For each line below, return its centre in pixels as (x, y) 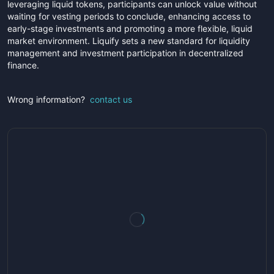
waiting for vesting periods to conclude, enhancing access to (129, 16)
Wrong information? (46, 99)
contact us (111, 99)
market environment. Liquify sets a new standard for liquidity (129, 41)
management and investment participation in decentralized (125, 53)
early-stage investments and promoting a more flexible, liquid (130, 28)
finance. (23, 65)
